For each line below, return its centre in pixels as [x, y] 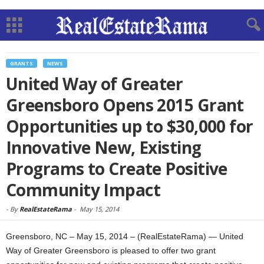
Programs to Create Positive [117, 169]
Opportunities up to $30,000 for [130, 126]
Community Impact [83, 190]
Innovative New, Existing [104, 147]
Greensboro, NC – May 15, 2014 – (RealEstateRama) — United [125, 236]
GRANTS [22, 63]
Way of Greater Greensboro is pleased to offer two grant [111, 250]
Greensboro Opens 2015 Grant [125, 105]
